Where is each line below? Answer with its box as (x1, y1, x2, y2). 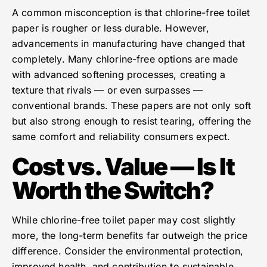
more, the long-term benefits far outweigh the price (12, 229, 248, 242)
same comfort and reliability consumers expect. (12, 131, 231, 143)
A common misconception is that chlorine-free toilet (12, 7, 250, 19)
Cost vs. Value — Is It (12, 152, 234, 182)
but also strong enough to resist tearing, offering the (12, 115, 252, 128)
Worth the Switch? (12, 176, 213, 206)
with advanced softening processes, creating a (12, 69, 226, 81)
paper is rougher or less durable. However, (12, 22, 209, 35)
